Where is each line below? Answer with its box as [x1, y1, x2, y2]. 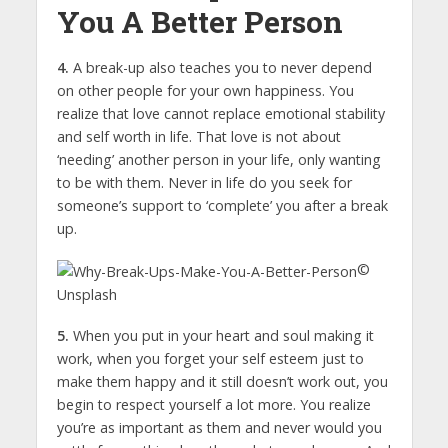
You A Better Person [56, 2, 343, 42]
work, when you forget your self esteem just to [56, 348, 364, 368]
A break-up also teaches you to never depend [68, 58, 372, 78]
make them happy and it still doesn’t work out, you [56, 371, 388, 391]
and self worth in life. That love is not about [56, 127, 341, 147]
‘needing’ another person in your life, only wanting [56, 150, 381, 170]
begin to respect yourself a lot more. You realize [56, 394, 371, 414]
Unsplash [56, 284, 117, 304]
